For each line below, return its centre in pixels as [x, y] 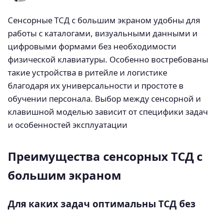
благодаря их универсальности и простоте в [96, 85]
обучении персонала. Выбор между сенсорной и [104, 99]
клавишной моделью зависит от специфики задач [108, 112]
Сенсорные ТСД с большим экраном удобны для [104, 20]
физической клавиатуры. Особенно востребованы [108, 59]
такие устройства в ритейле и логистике [87, 72]
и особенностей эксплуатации [68, 125]
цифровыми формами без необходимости [92, 46]
